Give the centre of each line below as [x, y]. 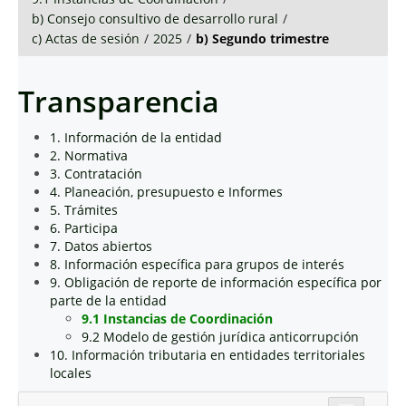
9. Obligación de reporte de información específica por [216, 282]
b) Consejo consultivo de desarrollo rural [155, 19]
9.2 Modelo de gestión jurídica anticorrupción [220, 337]
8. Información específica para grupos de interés [197, 264]
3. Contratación [96, 174]
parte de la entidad [108, 300]
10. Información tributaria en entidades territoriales [208, 355]
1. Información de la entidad [136, 137]
